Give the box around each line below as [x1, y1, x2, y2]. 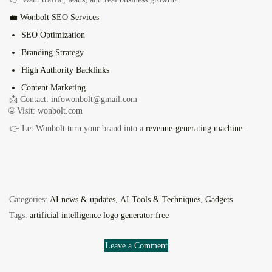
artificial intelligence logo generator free [30, 211, 169, 220]
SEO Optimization [21, 30, 85, 40]
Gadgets [205, 195, 233, 205]
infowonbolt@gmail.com [51, 95, 137, 104]
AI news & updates [50, 195, 115, 205]
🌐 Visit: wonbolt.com [9, 106, 83, 116]
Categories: [9, 195, 50, 205]
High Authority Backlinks [21, 66, 109, 75]
